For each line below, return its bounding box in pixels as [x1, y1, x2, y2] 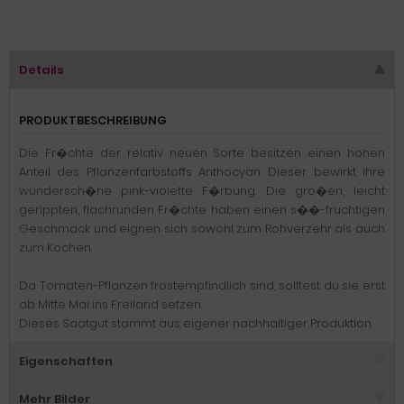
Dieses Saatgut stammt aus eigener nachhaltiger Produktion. [19, 315, 372, 332]
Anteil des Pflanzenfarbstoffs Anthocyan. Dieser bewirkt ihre [19, 163, 385, 180]
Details [19, 61, 64, 78]
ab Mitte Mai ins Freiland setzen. [19, 296, 202, 313]
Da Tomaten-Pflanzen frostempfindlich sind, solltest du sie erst [19, 277, 385, 294]
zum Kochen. [19, 239, 92, 256]
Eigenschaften [19, 353, 113, 370]
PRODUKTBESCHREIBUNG [19, 112, 167, 129]
